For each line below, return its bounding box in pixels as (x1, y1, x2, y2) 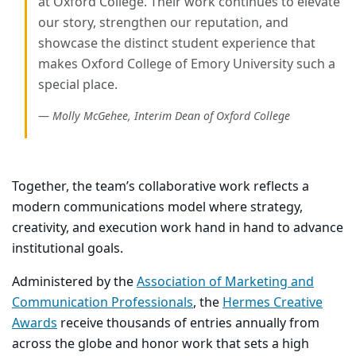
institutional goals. (12, 239, 123, 259)
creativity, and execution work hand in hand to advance (12, 219, 343, 238)
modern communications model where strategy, (12, 198, 303, 218)
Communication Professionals (12, 293, 193, 313)
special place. (37, 75, 118, 95)
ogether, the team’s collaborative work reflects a (18, 177, 309, 197)
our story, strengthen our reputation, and (37, 14, 288, 33)
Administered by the (12, 273, 137, 292)
